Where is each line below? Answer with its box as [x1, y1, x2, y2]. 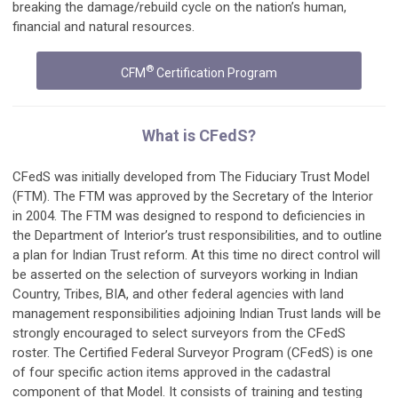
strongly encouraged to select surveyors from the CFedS [12, 324, 346, 341]
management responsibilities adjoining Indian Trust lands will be [12, 305, 381, 322]
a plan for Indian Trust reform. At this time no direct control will [12, 246, 380, 263]
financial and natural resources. [12, 19, 195, 36]
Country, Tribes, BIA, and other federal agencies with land [12, 285, 344, 302]
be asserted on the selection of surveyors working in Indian [12, 266, 358, 283]
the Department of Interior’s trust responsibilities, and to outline [12, 227, 382, 243]
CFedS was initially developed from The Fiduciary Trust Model [12, 168, 370, 185]
